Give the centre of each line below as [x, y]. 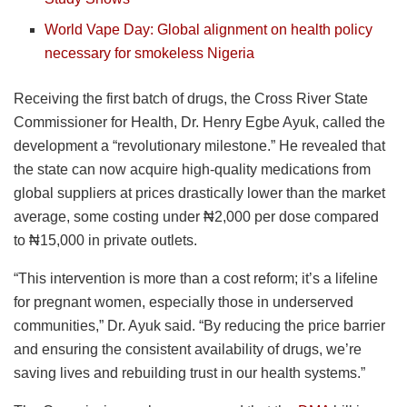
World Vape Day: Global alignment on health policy [209, 29]
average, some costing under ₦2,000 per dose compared [196, 216]
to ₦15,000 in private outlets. [105, 240]
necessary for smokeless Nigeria [150, 53]
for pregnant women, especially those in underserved [184, 302]
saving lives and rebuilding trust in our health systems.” [189, 372]
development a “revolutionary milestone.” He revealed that [199, 145]
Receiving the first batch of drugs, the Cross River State [191, 98]
